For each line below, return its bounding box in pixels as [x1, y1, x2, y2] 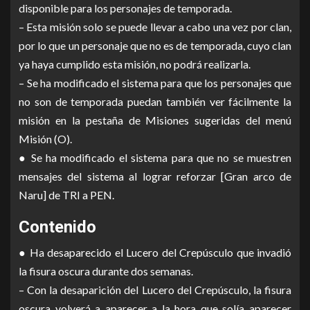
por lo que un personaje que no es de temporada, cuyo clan [19, 39, 291, 53]
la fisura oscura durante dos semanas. [19, 264, 193, 278]
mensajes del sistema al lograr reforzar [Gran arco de [19, 170, 291, 183]
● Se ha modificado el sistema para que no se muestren [19, 151, 291, 165]
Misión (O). [19, 132, 72, 146]
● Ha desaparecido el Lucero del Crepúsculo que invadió [19, 246, 291, 259]
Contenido [19, 217, 96, 237]
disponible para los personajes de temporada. [19, 1, 232, 15]
